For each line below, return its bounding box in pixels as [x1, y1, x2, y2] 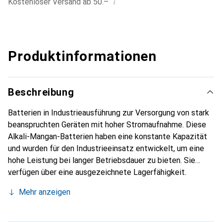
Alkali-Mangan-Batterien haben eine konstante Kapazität [8, 132, 207, 141]
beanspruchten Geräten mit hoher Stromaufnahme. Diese [8, 120, 206, 129]
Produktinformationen [8, 48, 157, 64]
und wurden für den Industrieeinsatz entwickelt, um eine [8, 144, 204, 153]
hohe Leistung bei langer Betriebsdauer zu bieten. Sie [8, 156, 195, 165]
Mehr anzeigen [19, 187, 70, 197]
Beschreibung [8, 86, 74, 98]
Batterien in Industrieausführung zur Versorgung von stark [8, 108, 209, 117]
